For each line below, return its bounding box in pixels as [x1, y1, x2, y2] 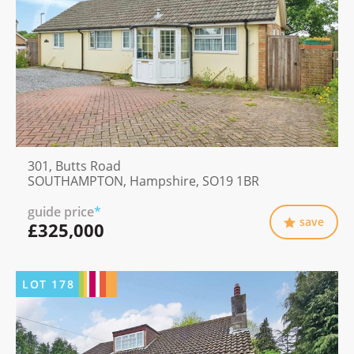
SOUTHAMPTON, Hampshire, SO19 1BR [28, 172, 259, 190]
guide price [28, 203, 94, 221]
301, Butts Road [28, 157, 121, 175]
